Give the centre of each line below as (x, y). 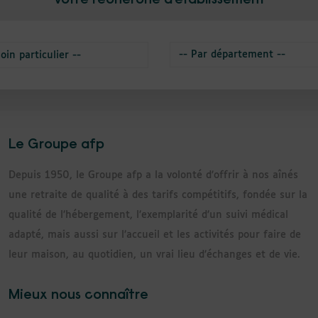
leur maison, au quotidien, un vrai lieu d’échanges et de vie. (154, 254)
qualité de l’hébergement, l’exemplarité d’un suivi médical (148, 215)
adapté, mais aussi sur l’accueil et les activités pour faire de (154, 235)
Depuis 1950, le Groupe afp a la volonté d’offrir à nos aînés (153, 175)
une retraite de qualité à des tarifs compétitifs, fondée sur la (158, 195)
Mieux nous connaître (78, 295)
